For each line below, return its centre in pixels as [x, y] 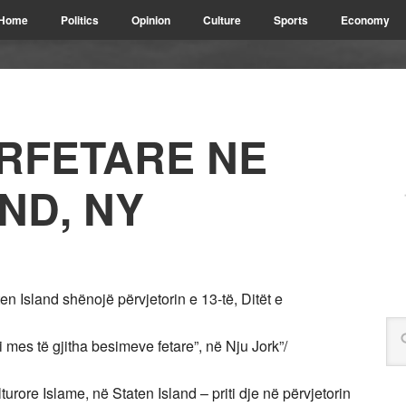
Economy [365, 20]
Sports [291, 20]
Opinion [151, 20]
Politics [80, 20]
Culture [222, 20]
